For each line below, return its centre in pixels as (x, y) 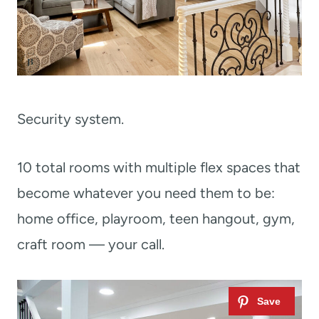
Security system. (70, 119)
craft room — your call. (91, 245)
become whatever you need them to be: (146, 193)
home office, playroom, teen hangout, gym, (156, 219)
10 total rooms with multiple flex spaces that (159, 168)
